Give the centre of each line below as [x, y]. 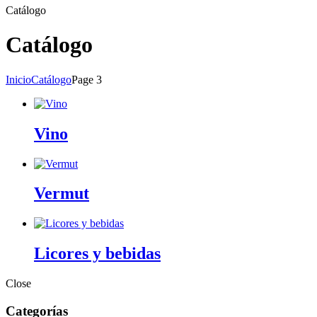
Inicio [18, 79]
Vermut [62, 194]
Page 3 [87, 79]
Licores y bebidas [97, 254]
